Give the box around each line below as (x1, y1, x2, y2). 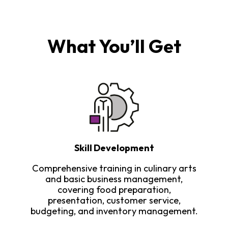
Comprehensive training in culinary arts (32, 162, 196, 174)
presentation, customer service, (47, 194, 181, 206)
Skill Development (74, 142, 154, 154)
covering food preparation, (57, 183, 171, 195)
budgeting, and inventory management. (30, 205, 198, 217)
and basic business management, (45, 173, 183, 185)
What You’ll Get (47, 34, 181, 58)
